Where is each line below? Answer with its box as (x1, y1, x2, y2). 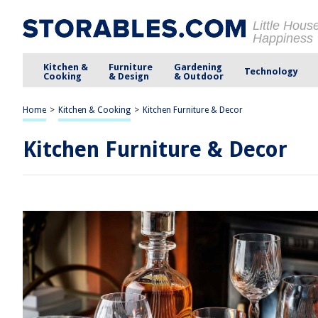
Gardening (173, 61, 222, 72)
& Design (109, 70, 150, 82)
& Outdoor (173, 70, 224, 82)
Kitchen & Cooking (58, 105, 131, 115)
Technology (243, 66, 298, 77)
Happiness (253, 31, 313, 45)
